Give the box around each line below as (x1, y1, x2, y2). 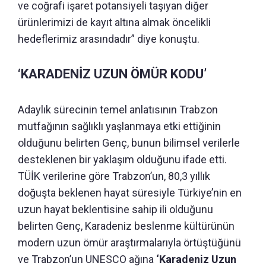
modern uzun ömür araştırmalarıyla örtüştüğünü (18, 236, 241, 249)
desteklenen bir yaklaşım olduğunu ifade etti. (18, 153, 227, 166)
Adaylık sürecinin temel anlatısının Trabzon (18, 103, 218, 116)
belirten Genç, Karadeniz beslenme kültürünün (18, 219, 235, 232)
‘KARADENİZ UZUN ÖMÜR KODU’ (18, 66, 207, 81)
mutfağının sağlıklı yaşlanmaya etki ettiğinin (18, 119, 221, 132)
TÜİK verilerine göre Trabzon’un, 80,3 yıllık (18, 169, 210, 182)
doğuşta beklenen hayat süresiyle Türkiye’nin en (18, 186, 242, 199)
